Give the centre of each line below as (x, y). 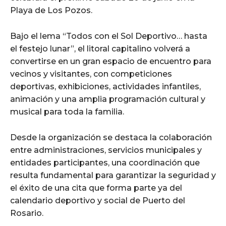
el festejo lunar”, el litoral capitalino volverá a (100, 48)
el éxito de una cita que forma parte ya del (96, 188)
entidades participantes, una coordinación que (105, 162)
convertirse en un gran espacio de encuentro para (111, 61)
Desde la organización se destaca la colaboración (111, 137)
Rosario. (27, 213)
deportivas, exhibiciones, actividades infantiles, (105, 86)
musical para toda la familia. (68, 111)
